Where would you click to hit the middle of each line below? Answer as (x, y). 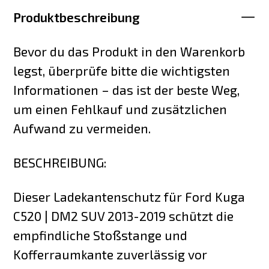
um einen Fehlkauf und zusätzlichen (120, 109)
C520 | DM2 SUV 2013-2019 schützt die (124, 216)
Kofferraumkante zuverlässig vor (110, 254)
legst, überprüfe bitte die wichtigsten (122, 70)
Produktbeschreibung (77, 17)
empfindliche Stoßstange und (101, 235)
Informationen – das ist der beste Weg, (127, 89)
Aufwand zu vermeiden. (82, 128)
